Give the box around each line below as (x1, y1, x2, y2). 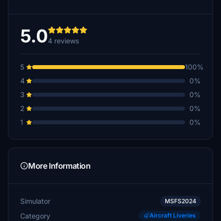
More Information (28, 161, 91, 171)
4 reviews (48, 37, 79, 45)
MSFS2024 (165, 197, 196, 205)
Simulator (20, 197, 50, 205)
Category (20, 211, 50, 220)
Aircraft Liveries (149, 212, 196, 219)
